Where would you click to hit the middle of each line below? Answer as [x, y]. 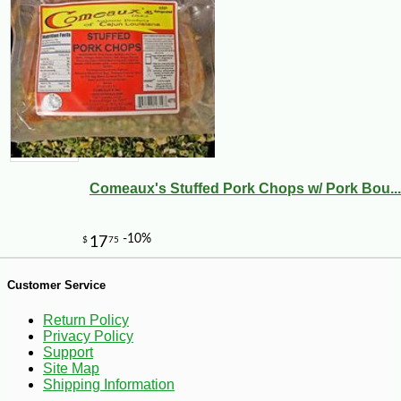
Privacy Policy [88, 336]
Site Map [71, 368]
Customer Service [56, 286]
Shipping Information [109, 384]
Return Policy [86, 320]
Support [68, 352]
